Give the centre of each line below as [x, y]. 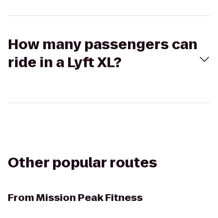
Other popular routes [82, 163]
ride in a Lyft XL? [65, 63]
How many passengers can [103, 45]
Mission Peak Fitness [89, 198]
